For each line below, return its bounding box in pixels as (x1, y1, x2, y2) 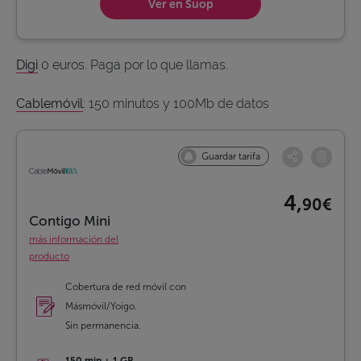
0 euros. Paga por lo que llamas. (38, 57, 228, 73)
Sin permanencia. (65, 320, 141, 332)
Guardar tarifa (201, 151, 260, 163)
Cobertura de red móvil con (65, 281, 186, 293)
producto (29, 251, 69, 263)
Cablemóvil (16, 96, 83, 112)
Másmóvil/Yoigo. (65, 301, 137, 313)
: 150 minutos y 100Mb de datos (83, 96, 269, 112)
